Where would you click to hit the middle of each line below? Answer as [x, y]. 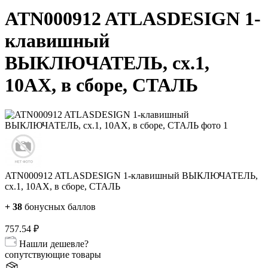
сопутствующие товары [53, 254]
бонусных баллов [59, 206]
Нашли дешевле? [54, 243]
